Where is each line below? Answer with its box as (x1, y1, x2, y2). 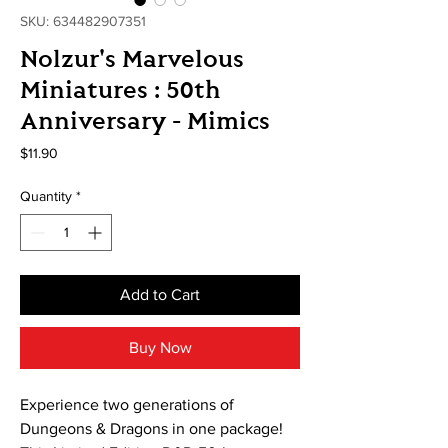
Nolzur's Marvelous (20, 43, 244, 73)
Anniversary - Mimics (20, 105, 270, 135)
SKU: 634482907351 (20, 12, 146, 29)
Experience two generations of (20, 395, 234, 413)
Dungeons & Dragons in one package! (20, 419, 283, 437)
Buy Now (128, 338, 192, 356)
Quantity (20, 187, 72, 204)
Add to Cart (120, 285, 200, 303)
